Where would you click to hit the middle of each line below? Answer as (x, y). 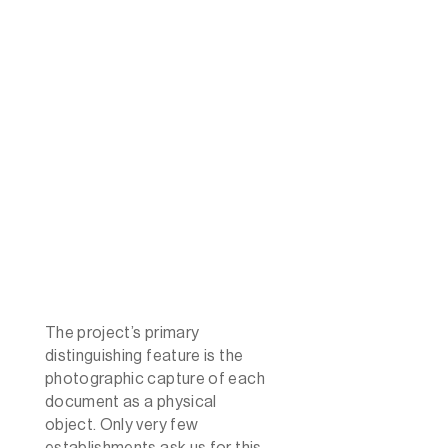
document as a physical (130, 401)
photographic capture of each (154, 378)
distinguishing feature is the (144, 355)
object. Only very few (121, 424)
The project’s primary (122, 332)
